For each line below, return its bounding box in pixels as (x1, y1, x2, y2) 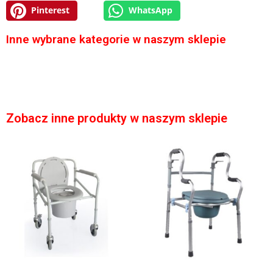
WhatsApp (128, 5, 172, 16)
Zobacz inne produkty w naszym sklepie (6, 110, 227, 126)
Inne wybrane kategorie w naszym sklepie (6, 32, 226, 46)
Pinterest (30, 5, 69, 16)
